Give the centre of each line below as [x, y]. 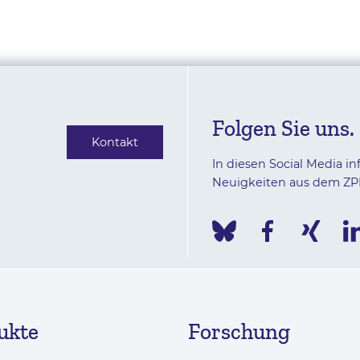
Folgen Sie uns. [283, 128]
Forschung [239, 331]
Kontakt [115, 142]
